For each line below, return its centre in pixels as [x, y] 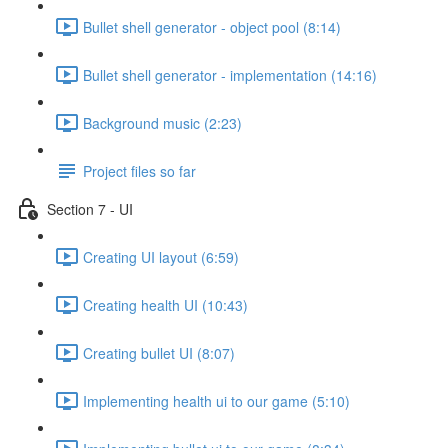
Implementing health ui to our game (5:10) [216, 400]
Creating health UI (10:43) [165, 304]
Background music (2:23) [162, 122]
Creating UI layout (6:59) [161, 256]
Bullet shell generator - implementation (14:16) [230, 74]
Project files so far [139, 170]
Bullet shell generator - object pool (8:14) [212, 26]
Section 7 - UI [90, 208]
